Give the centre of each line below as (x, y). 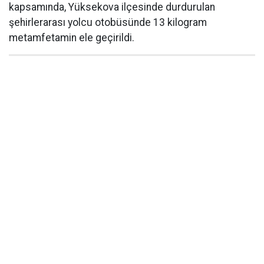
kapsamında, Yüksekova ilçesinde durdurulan (112, 7)
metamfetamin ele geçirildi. (72, 38)
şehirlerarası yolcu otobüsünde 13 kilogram (108, 22)
